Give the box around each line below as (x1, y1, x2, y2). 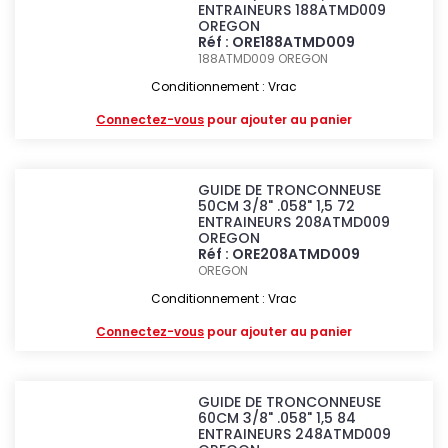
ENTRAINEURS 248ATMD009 (198, 424, 392, 444)
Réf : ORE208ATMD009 (198, 244, 361, 264)
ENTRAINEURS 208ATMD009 (198, 212, 391, 232)
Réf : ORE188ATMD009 (198, 32, 356, 52)
